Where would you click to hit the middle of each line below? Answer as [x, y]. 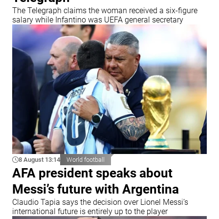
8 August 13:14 [39, 160]
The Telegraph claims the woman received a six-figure [105, 10]
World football [86, 160]
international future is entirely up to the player [90, 211]
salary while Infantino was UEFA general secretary [98, 20]
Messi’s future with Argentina [96, 189]
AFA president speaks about [92, 173]
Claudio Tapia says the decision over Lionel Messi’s [100, 202]
